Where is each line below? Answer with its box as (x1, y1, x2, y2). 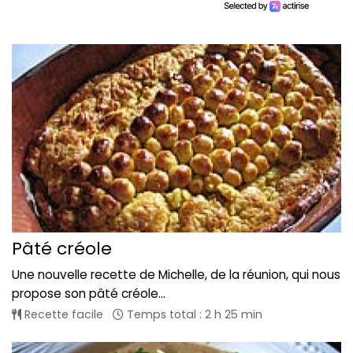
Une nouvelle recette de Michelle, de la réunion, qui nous (12, 266, 340, 284)
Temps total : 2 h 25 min (124, 307, 262, 323)
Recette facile (21, 307, 103, 323)
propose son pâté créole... (12, 285, 165, 303)
